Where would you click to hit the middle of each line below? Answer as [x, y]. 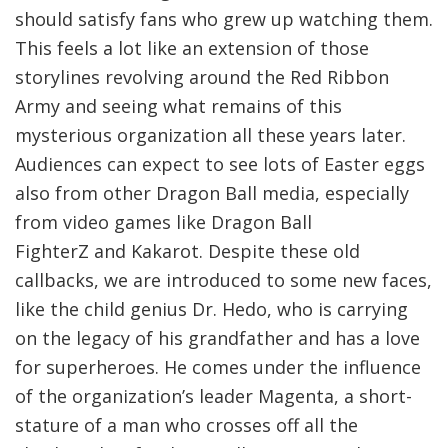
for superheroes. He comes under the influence [218, 366]
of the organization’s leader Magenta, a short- [213, 395]
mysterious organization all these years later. [210, 134]
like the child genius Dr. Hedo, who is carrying [211, 308]
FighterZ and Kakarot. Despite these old [187, 250]
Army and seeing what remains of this [178, 105]
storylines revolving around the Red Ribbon [202, 76]
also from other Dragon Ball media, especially [212, 192]
